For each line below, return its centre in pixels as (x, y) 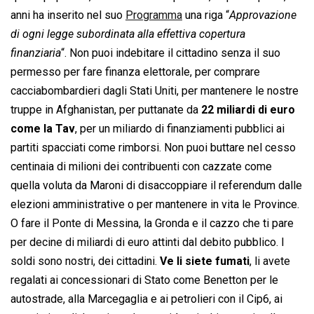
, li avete (270, 261)
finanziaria (36, 53)
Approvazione (263, 15)
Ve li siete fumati (205, 261)
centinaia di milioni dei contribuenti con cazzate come (141, 167)
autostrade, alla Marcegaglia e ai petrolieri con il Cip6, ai (146, 299)
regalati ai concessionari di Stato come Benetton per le (144, 280)
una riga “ (206, 15)
